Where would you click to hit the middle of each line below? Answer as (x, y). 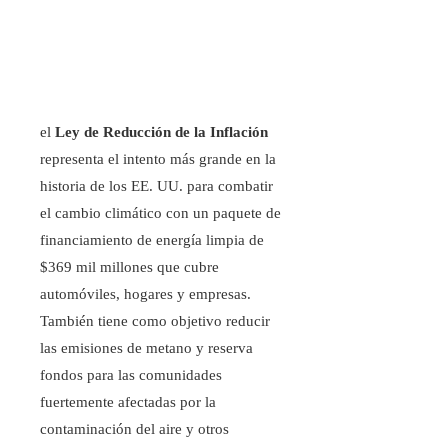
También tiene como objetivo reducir (155, 321)
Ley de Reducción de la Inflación (161, 132)
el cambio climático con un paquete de (160, 213)
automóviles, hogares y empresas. (145, 294)
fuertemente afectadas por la (128, 402)
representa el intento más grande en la (158, 159)
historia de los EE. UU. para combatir (156, 186)
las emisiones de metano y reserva (146, 348)
